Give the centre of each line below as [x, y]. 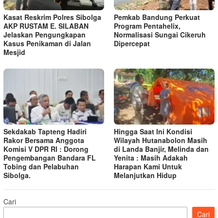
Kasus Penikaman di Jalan [47, 43]
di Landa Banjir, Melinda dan [161, 149]
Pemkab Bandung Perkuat [157, 17]
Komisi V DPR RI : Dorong [46, 149]
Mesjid [14, 52]
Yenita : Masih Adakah [151, 158]
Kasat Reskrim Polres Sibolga [52, 17]
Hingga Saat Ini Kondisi [153, 132]
